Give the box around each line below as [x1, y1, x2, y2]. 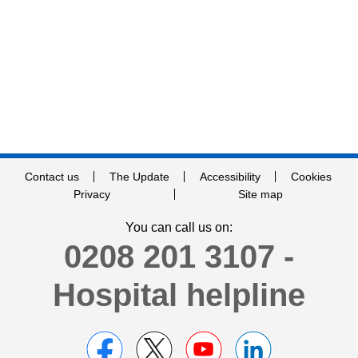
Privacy [73, 188, 110, 201]
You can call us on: [125, 221, 233, 234]
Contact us [24, 170, 79, 183]
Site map [238, 188, 284, 201]
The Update [109, 170, 169, 183]
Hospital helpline [53, 277, 305, 312]
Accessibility [199, 170, 261, 183]
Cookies [290, 170, 332, 183]
